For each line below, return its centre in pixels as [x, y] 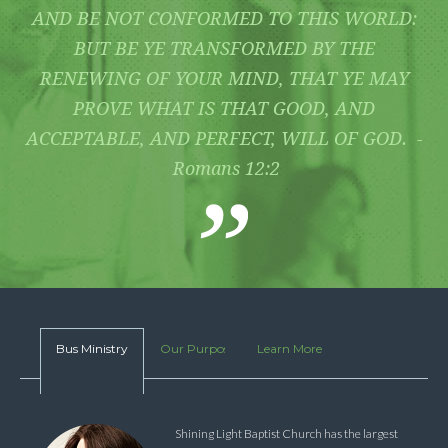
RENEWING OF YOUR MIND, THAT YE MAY [224, 78]
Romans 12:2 [224, 168]
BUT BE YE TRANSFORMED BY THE [224, 48]
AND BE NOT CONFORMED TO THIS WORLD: [224, 18]
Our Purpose [197, 348]
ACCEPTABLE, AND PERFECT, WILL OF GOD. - [224, 138]
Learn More [289, 348]
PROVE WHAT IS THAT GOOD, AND [224, 108]
